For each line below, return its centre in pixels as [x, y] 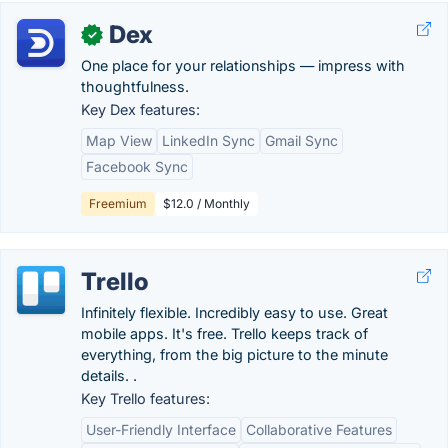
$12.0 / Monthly [206, 203]
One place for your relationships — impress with [243, 65]
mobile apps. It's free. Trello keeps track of [224, 333]
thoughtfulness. [135, 86]
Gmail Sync [301, 140]
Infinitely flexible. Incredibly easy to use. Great [234, 312]
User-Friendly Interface [161, 429]
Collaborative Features [319, 429]
